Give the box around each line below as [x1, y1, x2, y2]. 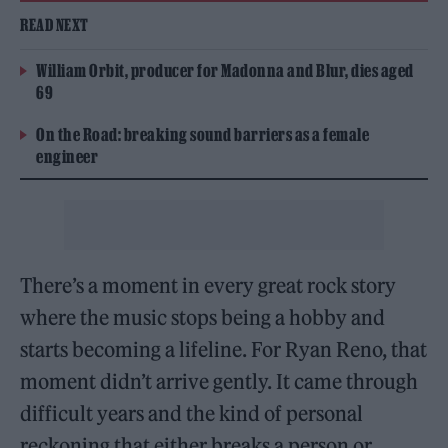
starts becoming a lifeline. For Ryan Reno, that [20, 336, 428, 362]
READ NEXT [20, 15, 89, 34]
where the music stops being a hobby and [20, 304, 386, 330]
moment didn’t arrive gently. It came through [20, 368, 419, 394]
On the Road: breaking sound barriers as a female [36, 124, 369, 144]
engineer [36, 146, 98, 166]
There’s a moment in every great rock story [20, 272, 397, 298]
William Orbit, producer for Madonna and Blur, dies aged [36, 60, 414, 80]
